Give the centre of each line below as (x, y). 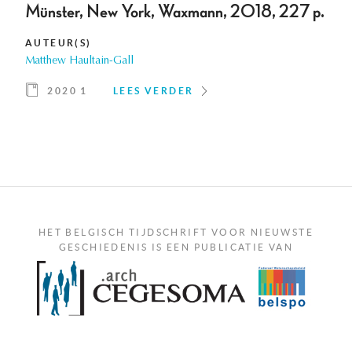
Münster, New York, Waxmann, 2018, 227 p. (175, 12)
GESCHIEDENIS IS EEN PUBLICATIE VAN (176, 247)
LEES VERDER (154, 91)
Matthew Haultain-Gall (79, 62)
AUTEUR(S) (59, 43)
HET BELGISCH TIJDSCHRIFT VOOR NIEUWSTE (176, 233)
